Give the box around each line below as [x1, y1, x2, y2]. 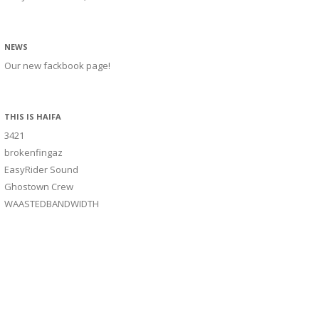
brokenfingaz [4, 146, 63, 159]
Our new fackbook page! [4, 59, 110, 73]
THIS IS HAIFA [4, 111, 61, 122]
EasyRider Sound [4, 163, 78, 177]
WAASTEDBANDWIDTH [4, 197, 99, 211]
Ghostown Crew [4, 180, 73, 194]
